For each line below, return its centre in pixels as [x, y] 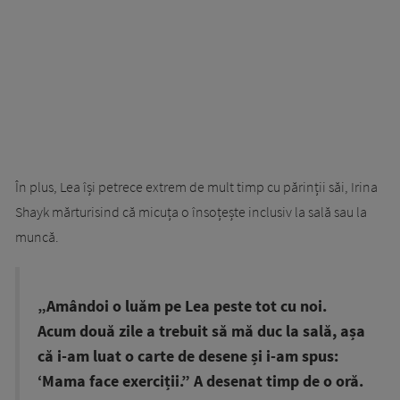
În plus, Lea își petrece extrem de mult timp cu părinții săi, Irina [196, 187]
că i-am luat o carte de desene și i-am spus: [188, 357]
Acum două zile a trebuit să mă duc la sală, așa [201, 332]
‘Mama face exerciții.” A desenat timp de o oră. [200, 382]
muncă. [37, 237]
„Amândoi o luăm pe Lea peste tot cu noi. [182, 307]
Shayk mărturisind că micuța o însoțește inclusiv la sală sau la [191, 212]
